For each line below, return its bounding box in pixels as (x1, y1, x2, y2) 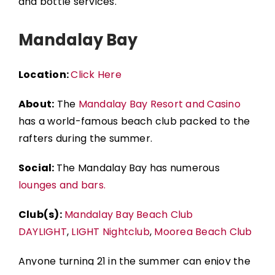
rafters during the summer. (18, 131, 153, 145)
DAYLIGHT (18, 224, 67, 239)
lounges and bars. (18, 177, 106, 192)
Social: (18, 160, 56, 175)
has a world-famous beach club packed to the (18, 114, 250, 128)
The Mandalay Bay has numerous (56, 160, 220, 175)
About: (18, 96, 55, 111)
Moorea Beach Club (154, 224, 252, 239)
